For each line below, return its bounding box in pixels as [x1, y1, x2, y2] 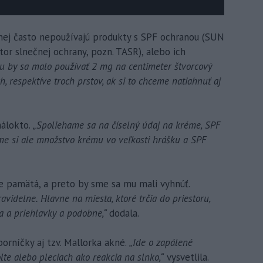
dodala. [109, 207, 139, 220]
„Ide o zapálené [129, 236, 193, 249]
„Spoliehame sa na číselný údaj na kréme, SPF [33, 119, 220, 132]
